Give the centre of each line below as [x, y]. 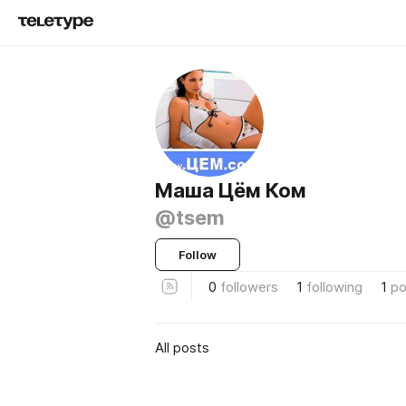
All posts [182, 347]
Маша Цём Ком [231, 190]
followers [249, 286]
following [334, 286]
